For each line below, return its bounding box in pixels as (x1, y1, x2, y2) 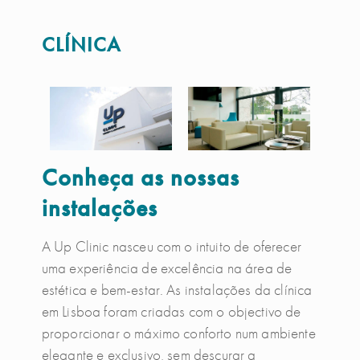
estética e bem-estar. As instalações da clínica (41, 280, 313, 301)
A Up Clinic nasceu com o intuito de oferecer (41, 236, 301, 257)
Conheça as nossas (41, 162, 239, 194)
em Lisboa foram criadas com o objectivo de (41, 301, 301, 322)
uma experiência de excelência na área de (41, 258, 292, 279)
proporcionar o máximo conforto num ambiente (41, 323, 316, 344)
